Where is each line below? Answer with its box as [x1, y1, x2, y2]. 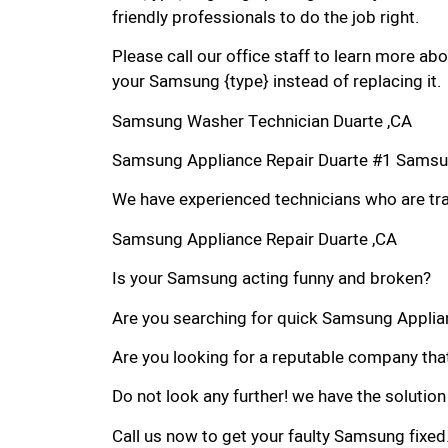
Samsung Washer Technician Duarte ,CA [112, 108, 412, 134]
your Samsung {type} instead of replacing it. [112, 69, 441, 95]
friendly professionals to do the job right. [112, 4, 419, 30]
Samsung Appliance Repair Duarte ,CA [112, 226, 397, 252]
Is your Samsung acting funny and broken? [112, 266, 431, 292]
